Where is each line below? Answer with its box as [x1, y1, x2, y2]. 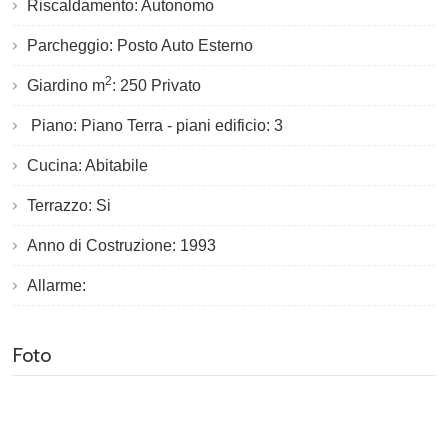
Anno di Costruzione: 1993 [27, 236, 216, 254]
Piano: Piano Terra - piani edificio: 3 [27, 116, 283, 134]
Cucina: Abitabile [27, 156, 148, 174]
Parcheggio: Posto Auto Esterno [27, 36, 253, 54]
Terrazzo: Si [27, 196, 111, 214]
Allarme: [27, 276, 90, 294]
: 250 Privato [112, 76, 201, 94]
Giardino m [27, 76, 105, 94]
